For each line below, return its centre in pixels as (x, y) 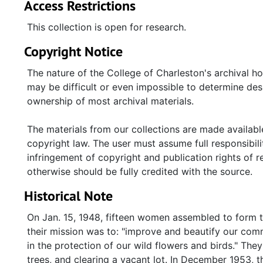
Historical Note (68, 196)
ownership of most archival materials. (110, 101)
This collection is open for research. (107, 27)
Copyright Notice (73, 51)
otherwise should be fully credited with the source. (140, 171)
